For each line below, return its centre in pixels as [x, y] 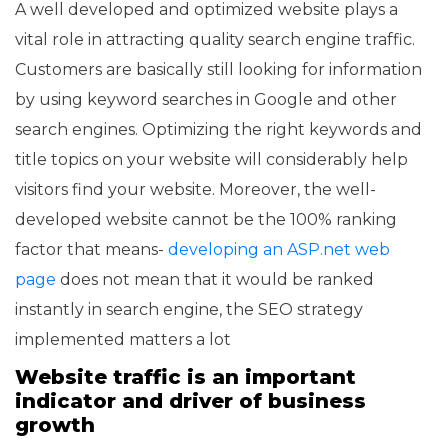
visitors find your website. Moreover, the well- [195, 189]
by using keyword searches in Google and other [206, 99]
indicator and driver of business [190, 400]
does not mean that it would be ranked [215, 279]
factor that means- [91, 249]
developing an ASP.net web [279, 249]
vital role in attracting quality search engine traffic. [215, 39]
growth [55, 424]
